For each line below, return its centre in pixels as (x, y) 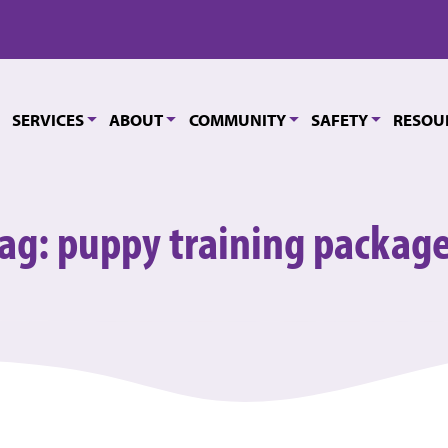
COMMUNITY (237, 119)
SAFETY (339, 119)
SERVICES (48, 119)
